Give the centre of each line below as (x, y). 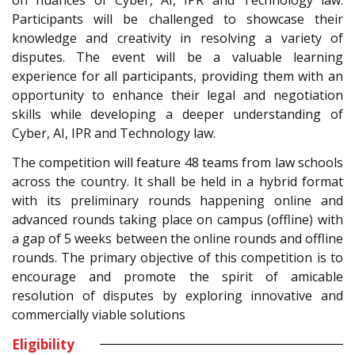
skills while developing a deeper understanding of (177, 115)
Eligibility (43, 344)
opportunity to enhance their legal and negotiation (177, 95)
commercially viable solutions (99, 314)
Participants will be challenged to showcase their (177, 19)
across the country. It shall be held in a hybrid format (177, 181)
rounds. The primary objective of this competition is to (177, 257)
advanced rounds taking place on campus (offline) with (177, 219)
